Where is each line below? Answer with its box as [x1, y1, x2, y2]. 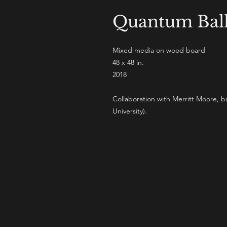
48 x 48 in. [112, 58, 144, 67]
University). [112, 106, 147, 116]
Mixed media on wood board [112, 46, 205, 55]
